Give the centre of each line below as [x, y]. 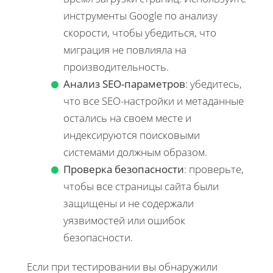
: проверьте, [214, 169]
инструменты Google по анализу [140, 15]
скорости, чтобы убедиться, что [140, 32]
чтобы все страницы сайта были [141, 186]
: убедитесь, [214, 83]
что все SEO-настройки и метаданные [154, 101]
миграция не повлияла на [125, 49]
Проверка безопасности [124, 169]
